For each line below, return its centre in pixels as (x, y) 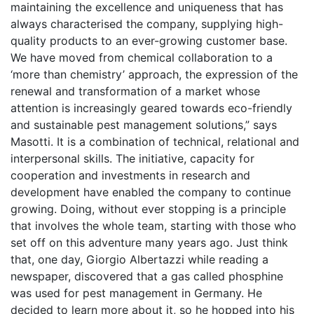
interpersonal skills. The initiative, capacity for (132, 158)
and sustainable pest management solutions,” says (144, 125)
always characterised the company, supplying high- (147, 24)
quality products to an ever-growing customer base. (149, 41)
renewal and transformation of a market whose (135, 91)
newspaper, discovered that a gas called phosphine (147, 276)
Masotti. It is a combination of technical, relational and (155, 142)
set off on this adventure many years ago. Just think (149, 243)
